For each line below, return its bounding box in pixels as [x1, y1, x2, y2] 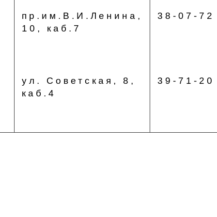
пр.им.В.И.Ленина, [21, 11, 142, 21]
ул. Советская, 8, [21, 76, 136, 86]
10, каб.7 [21, 23, 81, 33]
